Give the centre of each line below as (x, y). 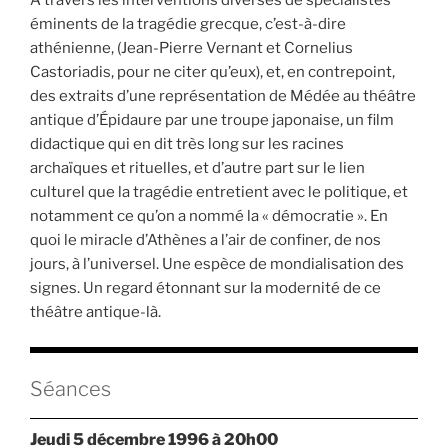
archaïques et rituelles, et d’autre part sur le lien (197, 168)
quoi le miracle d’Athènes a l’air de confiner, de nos (205, 240)
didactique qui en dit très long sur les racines (187, 144)
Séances (70, 389)
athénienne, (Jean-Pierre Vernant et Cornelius (191, 48)
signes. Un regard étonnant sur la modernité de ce (205, 288)
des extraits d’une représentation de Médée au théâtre (223, 96)
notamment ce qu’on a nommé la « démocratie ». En (209, 216)
